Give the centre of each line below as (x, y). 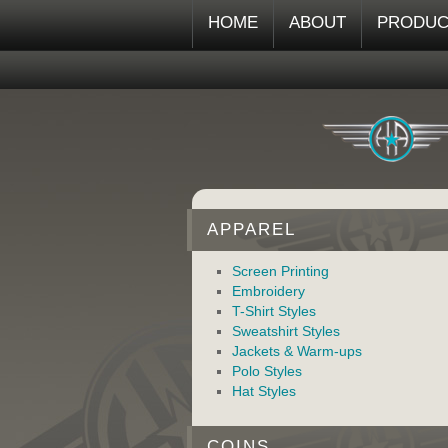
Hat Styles (264, 391)
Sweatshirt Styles (286, 331)
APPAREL (251, 229)
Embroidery (268, 291)
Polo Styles (267, 371)
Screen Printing (280, 271)
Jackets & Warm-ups (297, 351)
